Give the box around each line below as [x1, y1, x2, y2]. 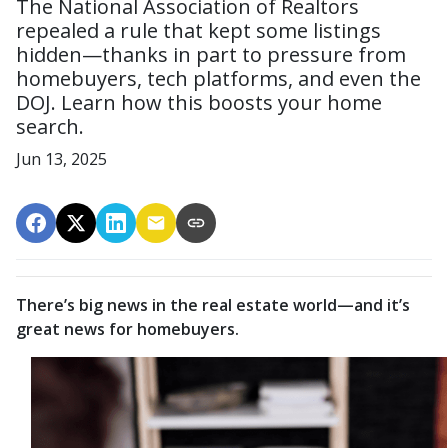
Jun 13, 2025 [16, 148, 107, 171]
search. [16, 113, 84, 141]
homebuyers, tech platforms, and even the [16, 65, 421, 93]
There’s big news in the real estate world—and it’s [16, 294, 410, 317]
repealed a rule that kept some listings [16, 17, 381, 45]
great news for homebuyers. [16, 318, 239, 341]
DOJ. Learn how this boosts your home [16, 89, 382, 117]
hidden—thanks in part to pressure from [16, 41, 406, 69]
